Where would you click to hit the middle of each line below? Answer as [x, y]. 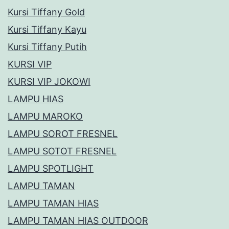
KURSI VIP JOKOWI [49, 82]
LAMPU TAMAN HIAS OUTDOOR [78, 221]
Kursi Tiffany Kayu [47, 30]
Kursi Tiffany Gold [46, 12]
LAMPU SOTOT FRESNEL [62, 151]
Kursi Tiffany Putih [47, 47]
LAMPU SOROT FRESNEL [63, 134]
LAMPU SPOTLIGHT [51, 169]
